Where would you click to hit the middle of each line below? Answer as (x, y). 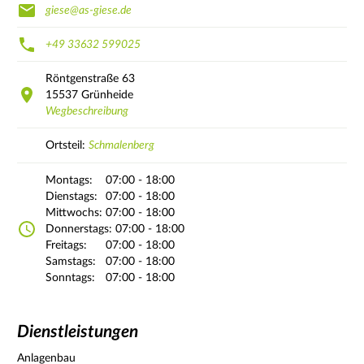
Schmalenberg (121, 145)
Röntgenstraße (82, 78)
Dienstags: (71, 196)
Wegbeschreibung (87, 111)
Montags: (69, 180)
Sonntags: (70, 277)
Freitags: (66, 245)
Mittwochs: (74, 212)
